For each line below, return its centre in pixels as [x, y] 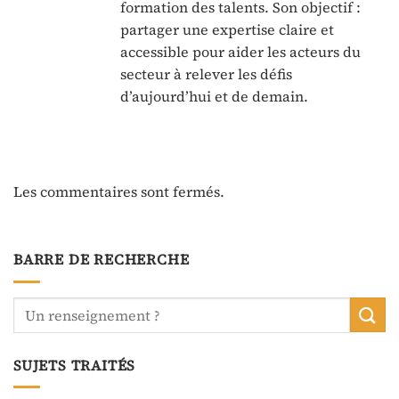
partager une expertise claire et [227, 29]
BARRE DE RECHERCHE [102, 260]
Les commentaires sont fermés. [119, 192]
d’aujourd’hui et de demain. [214, 96]
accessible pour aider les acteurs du [240, 51]
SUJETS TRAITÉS [75, 365]
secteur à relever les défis [206, 73]
